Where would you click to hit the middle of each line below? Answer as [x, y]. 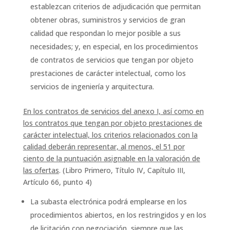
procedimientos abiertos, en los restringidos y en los [118, 215]
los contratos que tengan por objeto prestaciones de [112, 123]
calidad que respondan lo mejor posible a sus [105, 33]
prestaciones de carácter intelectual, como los [108, 73]
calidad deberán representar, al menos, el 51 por [104, 147]
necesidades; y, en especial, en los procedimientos [114, 46]
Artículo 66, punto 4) [57, 182]
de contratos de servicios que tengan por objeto [112, 60]
